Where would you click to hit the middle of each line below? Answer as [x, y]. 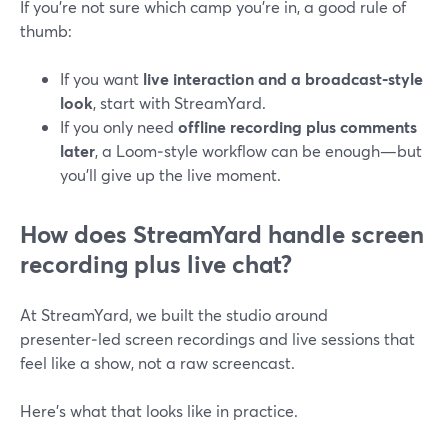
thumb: [46, 30]
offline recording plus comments [297, 126]
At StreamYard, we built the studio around [174, 314]
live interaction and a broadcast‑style [283, 78]
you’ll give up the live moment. [170, 174]
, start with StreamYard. [179, 102]
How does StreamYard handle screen [222, 234]
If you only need [119, 126]
